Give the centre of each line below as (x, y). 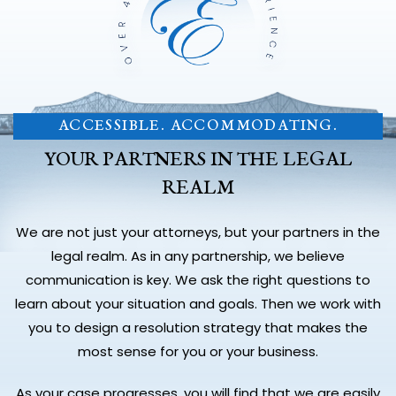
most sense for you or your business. (198, 351)
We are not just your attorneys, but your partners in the (198, 232)
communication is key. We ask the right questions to (198, 279)
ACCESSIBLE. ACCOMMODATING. (198, 126)
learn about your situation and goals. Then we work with (198, 303)
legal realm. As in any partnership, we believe (198, 255)
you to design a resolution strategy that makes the (198, 327)
